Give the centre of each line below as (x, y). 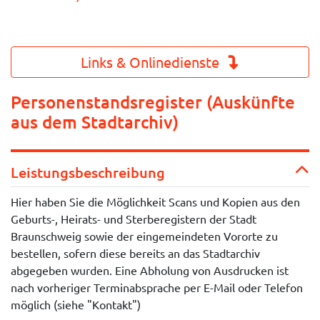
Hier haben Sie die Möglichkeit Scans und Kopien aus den (155, 201)
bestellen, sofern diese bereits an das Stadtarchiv (135, 253)
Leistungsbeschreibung (88, 172)
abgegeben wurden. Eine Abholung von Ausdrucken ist (150, 270)
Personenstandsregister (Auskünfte (153, 102)
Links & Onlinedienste (152, 62)
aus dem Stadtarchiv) (95, 122)
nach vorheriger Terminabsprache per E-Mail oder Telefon (157, 287)
